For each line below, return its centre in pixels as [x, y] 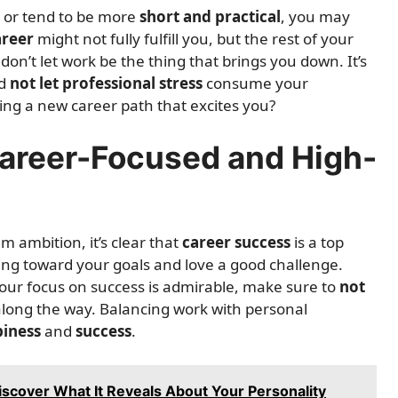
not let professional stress [106, 83]
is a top [317, 242]
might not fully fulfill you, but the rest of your [194, 38]
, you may [315, 16]
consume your [255, 83]
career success [236, 242]
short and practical [210, 16]
